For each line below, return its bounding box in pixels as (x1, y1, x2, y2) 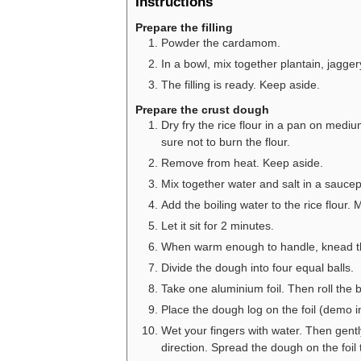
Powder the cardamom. (161, 35, 280, 49)
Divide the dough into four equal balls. (161, 261, 354, 275)
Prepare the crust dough (135, 103, 269, 117)
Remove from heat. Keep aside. (161, 156, 323, 170)
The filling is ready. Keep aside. (161, 77, 320, 91)
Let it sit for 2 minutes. (161, 219, 274, 233)
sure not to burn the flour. (161, 135, 290, 149)
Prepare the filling (135, 20, 233, 34)
